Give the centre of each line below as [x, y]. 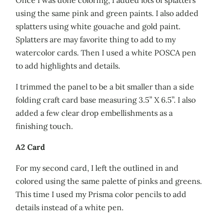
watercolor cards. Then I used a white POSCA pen [106, 52]
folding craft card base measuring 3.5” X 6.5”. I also [106, 100]
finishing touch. [44, 126]
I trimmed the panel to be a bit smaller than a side [105, 86]
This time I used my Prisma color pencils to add [101, 194]
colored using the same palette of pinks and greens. [109, 181]
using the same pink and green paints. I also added [107, 13]
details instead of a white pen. [70, 207]
